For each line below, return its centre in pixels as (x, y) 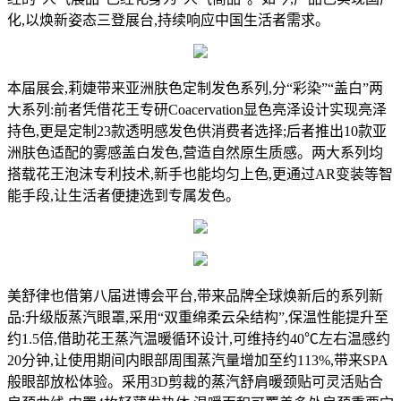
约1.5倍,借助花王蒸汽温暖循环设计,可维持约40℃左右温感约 (199, 339)
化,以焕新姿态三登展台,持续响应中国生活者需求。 (168, 21)
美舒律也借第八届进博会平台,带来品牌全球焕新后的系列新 (195, 296)
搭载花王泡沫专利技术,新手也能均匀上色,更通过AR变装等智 (200, 175)
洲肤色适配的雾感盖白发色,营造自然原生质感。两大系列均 (195, 153)
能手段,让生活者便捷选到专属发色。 (124, 196)
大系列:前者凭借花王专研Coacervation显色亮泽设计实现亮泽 (197, 110)
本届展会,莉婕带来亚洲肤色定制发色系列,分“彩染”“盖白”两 (195, 89)
